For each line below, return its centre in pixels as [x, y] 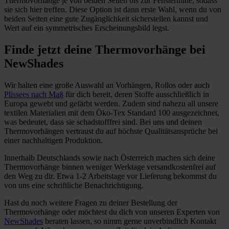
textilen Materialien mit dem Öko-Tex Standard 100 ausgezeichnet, [112, 113]
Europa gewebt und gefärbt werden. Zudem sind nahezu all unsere [111, 104]
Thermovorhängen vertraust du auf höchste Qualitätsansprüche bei [111, 131]
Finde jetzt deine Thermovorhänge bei [105, 50]
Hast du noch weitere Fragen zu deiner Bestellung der [91, 203]
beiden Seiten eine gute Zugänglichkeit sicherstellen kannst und [106, 19]
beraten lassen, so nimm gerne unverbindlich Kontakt [130, 221]
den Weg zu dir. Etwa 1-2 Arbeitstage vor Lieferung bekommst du [110, 176]
